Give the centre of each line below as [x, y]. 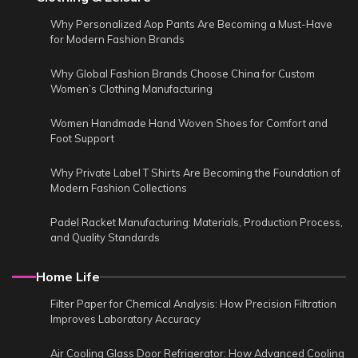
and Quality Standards [105, 238]
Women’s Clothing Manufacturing [131, 89]
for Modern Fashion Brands [117, 40]
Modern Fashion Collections [119, 188]
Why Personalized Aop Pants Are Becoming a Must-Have [191, 24]
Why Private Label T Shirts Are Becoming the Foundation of [195, 173]
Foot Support [82, 139]
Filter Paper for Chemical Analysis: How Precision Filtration [193, 304]
